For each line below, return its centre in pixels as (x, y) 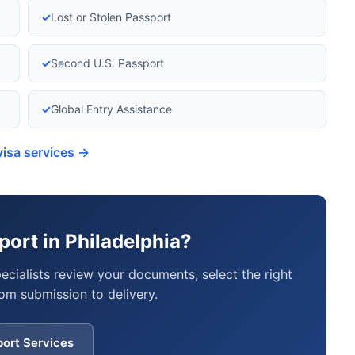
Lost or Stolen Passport (111, 17)
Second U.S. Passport (107, 63)
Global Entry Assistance (111, 109)
